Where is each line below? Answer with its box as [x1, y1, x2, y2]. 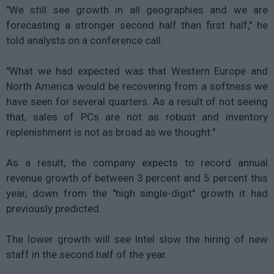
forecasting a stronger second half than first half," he [6, 18, 268, 31]
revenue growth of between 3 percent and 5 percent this [6, 171, 268, 184]
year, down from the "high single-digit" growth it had [6, 187, 268, 199]
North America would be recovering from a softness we [6, 80, 268, 92]
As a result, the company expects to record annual [6, 156, 268, 169]
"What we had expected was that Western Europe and [6, 64, 268, 77]
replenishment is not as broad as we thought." [6, 125, 215, 138]
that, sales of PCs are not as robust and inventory [6, 110, 268, 123]
